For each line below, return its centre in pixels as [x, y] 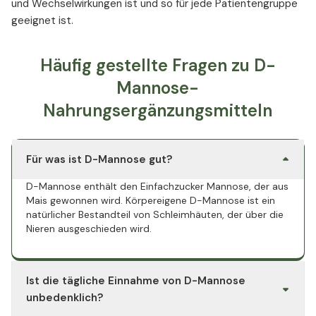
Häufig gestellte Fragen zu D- [158, 66]
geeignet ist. [42, 21]
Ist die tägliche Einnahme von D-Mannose [136, 281]
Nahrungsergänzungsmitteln [158, 111]
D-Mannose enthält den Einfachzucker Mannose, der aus [157, 187]
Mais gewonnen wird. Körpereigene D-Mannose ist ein [151, 201]
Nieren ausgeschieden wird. [89, 229]
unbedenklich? [65, 298]
